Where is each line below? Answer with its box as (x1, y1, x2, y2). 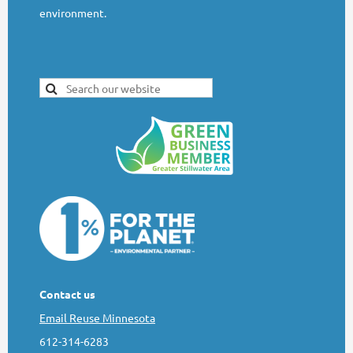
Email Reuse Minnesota (39, 310, 155, 325)
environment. (39, 5, 106, 20)
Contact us (39, 287, 95, 302)
